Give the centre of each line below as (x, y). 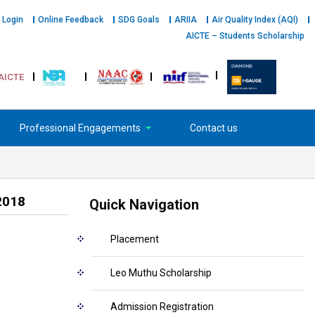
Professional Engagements (82, 128)
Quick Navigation (144, 205)
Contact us (214, 128)
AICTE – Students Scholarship (245, 36)
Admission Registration (162, 307)
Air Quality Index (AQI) (255, 20)
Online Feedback (71, 20)
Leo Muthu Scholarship (161, 273)
